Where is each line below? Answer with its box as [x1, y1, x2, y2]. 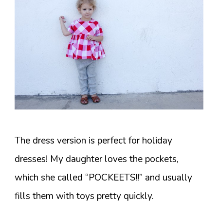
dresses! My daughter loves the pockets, [15, 152, 179, 165]
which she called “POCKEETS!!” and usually [15, 171, 192, 184]
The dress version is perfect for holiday [15, 134, 172, 147]
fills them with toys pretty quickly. [15, 189, 154, 202]
